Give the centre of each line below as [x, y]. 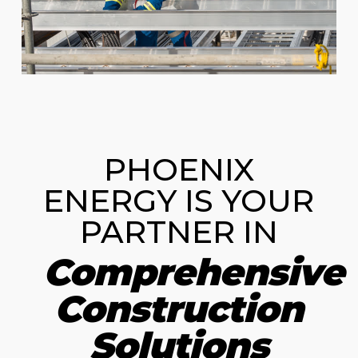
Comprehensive [193, 272]
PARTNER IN [179, 232]
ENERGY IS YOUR [179, 201]
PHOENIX [179, 170]
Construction [179, 309]
